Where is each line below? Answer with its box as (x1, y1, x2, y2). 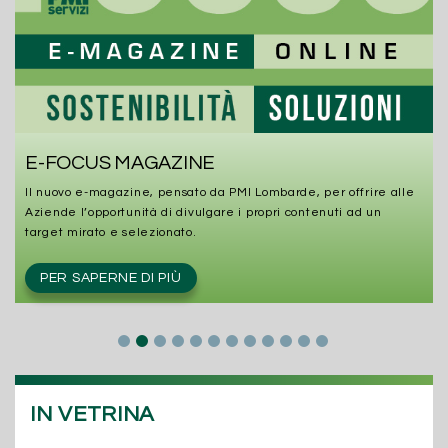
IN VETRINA (30, 402, 155, 426)
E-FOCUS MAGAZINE (25, 152, 215, 173)
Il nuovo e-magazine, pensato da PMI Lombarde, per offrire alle (25, 185, 415, 199)
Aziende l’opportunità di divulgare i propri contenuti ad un (25, 205, 382, 219)
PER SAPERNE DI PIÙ (40, 270, 182, 285)
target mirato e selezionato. (25, 225, 197, 239)
